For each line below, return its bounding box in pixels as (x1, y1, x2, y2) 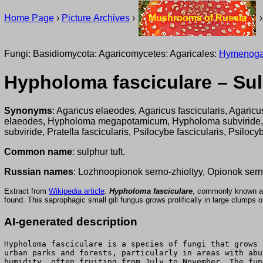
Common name (4, 147, 72, 157)
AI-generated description (4, 215, 137, 228)
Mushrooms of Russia (148, 13, 247, 23)
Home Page (4, 13, 54, 23)
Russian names (4, 167, 73, 177)
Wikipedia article (49, 187, 104, 196)
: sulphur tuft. (72, 147, 125, 157)
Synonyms (4, 106, 52, 116)
